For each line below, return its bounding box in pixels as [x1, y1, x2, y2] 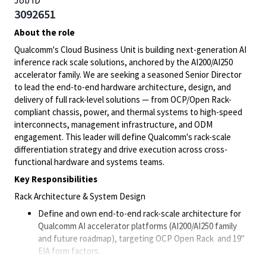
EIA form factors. [38, 245, 100, 256]
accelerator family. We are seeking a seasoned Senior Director [14, 69, 243, 80]
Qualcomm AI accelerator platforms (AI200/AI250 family [38, 220, 237, 232]
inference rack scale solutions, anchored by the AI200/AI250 [14, 56, 233, 68]
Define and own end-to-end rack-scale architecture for [38, 208, 241, 219]
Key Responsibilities [14, 173, 97, 185]
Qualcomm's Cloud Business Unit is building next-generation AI [14, 44, 246, 55]
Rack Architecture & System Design [14, 191, 145, 202]
